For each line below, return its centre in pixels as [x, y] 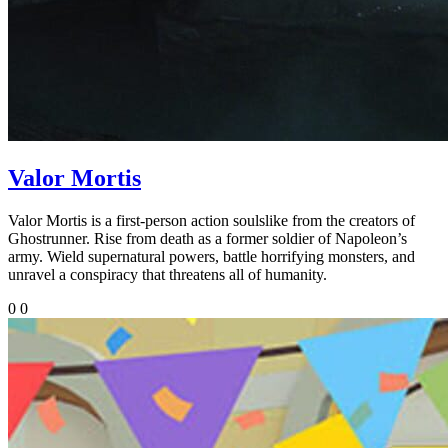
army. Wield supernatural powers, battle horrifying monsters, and [211, 256]
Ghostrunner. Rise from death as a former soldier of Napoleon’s [207, 238]
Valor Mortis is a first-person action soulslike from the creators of [211, 220]
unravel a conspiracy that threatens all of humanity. [167, 274]
